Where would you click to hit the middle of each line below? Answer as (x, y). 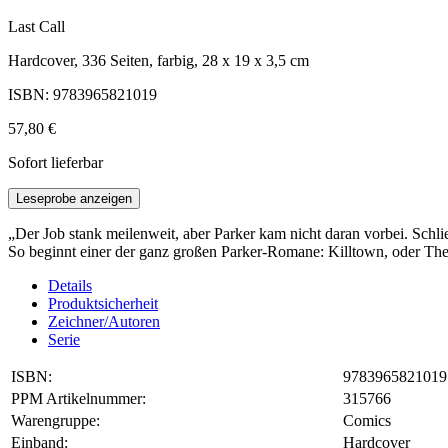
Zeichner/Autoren (104, 322)
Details (70, 286)
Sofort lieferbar (55, 163)
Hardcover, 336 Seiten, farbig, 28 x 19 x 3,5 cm (158, 61)
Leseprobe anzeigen (74, 199)
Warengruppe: (55, 421)
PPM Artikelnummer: (78, 399)
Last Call (36, 27)
